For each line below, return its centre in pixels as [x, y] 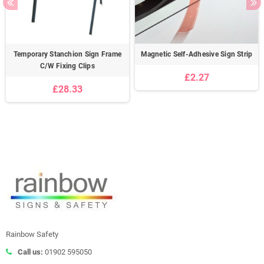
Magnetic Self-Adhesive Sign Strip [197, 55]
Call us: [30, 252]
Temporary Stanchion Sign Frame [67, 55]
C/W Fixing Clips [67, 66]
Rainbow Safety [32, 235]
